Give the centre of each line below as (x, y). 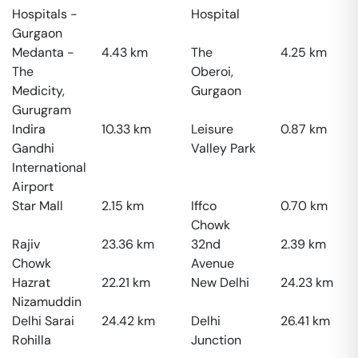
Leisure (212, 129)
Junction (216, 340)
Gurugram (42, 110)
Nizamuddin (47, 302)
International (49, 167)
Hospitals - (45, 14)
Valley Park (223, 148)
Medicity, (38, 91)
